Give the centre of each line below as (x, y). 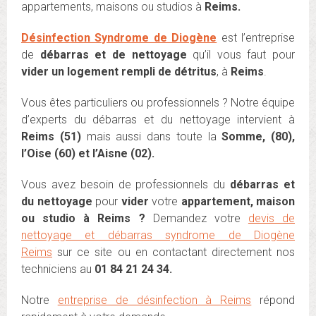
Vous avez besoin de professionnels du (123, 184)
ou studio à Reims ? (87, 218)
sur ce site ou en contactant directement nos (174, 252)
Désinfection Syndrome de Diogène (119, 37)
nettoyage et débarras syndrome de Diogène (158, 235)
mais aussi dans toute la (151, 136)
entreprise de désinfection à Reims (154, 300)
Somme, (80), (258, 136)
